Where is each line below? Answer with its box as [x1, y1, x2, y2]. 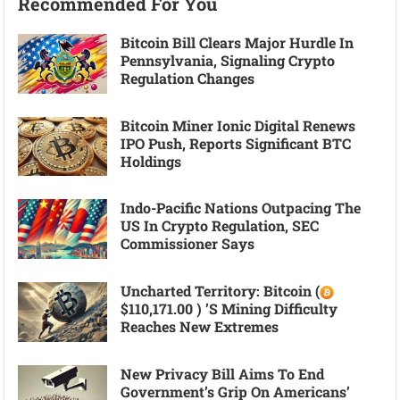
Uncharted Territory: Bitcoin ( [121, 280, 321, 300]
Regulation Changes [121, 69, 255, 87]
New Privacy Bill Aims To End [121, 363, 325, 383]
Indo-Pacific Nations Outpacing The [121, 198, 362, 218]
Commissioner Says [121, 234, 255, 254]
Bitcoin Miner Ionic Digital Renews [121, 115, 356, 135]
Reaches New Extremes [121, 316, 279, 336]
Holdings [121, 151, 182, 171]
